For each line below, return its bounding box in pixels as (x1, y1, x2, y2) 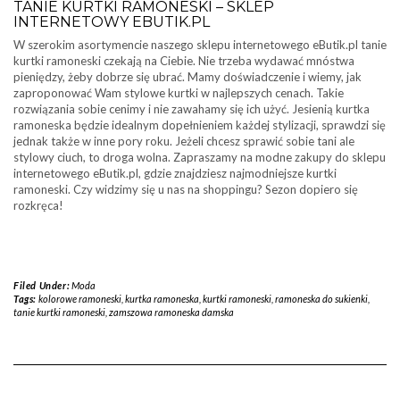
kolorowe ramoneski (37, 293, 121, 304)
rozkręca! (13, 198, 63, 212)
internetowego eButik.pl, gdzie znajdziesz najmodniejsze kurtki (13, 166, 337, 180)
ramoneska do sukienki (274, 293, 368, 304)
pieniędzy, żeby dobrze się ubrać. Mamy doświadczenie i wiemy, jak (13, 70, 362, 84)
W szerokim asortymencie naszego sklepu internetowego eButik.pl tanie (13, 37, 387, 52)
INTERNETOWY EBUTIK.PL (13, 13, 210, 30)
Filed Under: (13, 279, 71, 291)
